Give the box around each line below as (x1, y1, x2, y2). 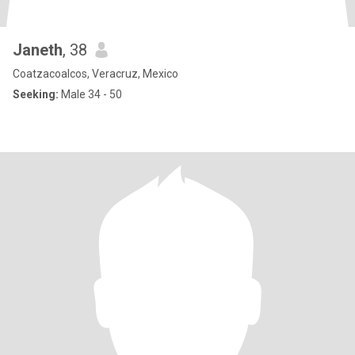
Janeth (13, 40, 63, 59)
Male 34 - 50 (59, 88, 122, 101)
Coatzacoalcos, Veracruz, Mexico (13, 67, 178, 80)
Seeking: (13, 88, 59, 101)
